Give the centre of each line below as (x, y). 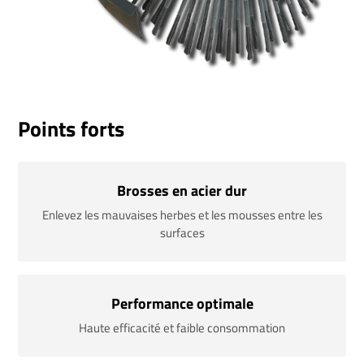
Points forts (71, 128)
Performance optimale (182, 303)
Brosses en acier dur (182, 190)
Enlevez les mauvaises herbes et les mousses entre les (182, 214)
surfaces (182, 232)
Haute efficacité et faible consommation (182, 327)
